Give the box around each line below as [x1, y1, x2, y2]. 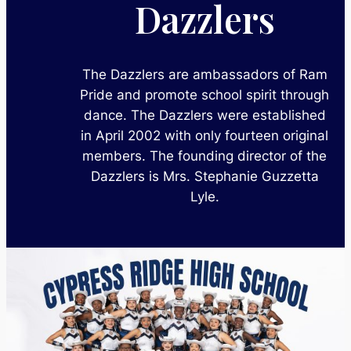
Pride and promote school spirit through [80, 86, 329, 103]
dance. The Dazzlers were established [83, 107, 326, 123]
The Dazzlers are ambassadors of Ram [81, 66, 327, 82]
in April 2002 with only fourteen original [81, 127, 328, 143]
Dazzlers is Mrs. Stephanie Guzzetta [90, 168, 319, 184]
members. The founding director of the [82, 147, 327, 164]
